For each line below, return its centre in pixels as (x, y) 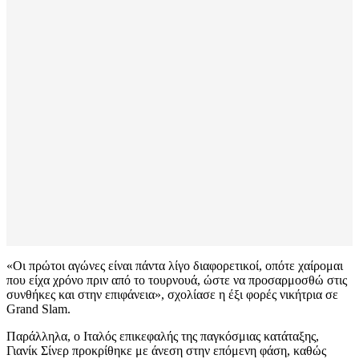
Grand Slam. (38, 309)
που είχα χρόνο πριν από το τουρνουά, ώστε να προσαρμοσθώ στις (177, 280)
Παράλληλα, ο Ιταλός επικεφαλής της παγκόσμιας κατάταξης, (163, 337)
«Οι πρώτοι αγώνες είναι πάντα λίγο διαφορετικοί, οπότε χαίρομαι (175, 266)
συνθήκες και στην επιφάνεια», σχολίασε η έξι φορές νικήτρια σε (172, 295)
